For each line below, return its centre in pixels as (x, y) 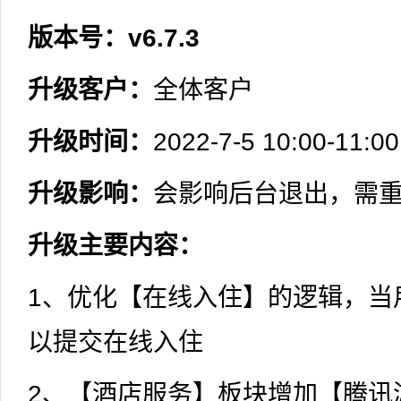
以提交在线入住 (115, 342)
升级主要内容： (115, 245)
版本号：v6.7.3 (114, 38)
